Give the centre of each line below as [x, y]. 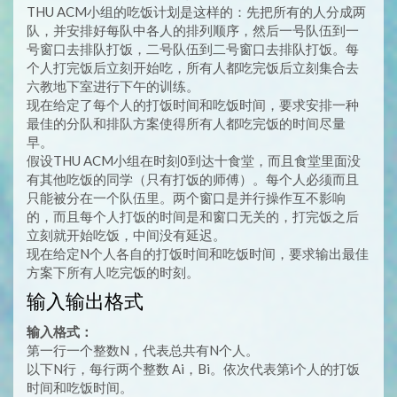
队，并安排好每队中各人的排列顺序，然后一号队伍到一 [193, 30]
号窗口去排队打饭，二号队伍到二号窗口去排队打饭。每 [193, 49]
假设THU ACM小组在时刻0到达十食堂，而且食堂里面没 [194, 160]
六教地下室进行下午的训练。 [113, 86]
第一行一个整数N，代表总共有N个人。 [143, 350]
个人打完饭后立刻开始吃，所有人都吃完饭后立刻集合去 [193, 67]
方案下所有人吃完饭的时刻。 [113, 272]
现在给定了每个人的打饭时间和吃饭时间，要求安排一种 [193, 105]
